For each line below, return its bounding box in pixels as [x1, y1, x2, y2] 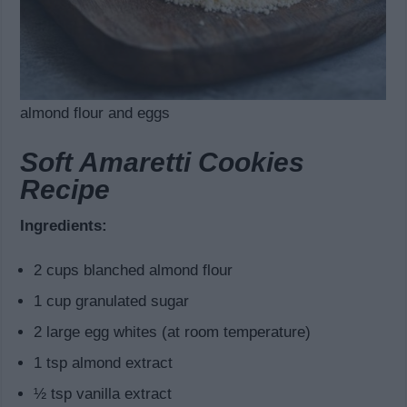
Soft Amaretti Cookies [20, 147, 305, 178]
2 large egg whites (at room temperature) [34, 323, 312, 342]
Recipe [20, 174, 111, 205]
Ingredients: [20, 217, 108, 235]
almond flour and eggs [20, 104, 171, 123]
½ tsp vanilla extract [34, 385, 173, 403]
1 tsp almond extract [34, 354, 174, 372]
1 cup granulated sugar [34, 293, 190, 311]
